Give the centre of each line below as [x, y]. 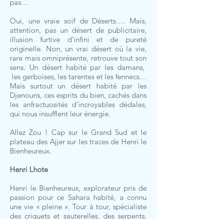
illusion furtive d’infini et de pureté [78, 39]
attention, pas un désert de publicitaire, [78, 30]
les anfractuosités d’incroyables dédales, [78, 104]
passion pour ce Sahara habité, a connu [78, 197]
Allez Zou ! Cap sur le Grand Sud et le [78, 132]
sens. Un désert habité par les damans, [78, 67]
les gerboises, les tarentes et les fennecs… [78, 77]
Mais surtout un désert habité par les [78, 86]
